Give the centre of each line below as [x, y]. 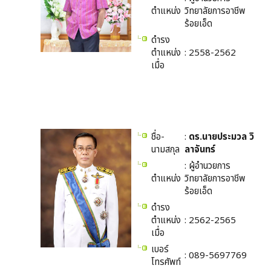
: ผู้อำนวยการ [207, 166]
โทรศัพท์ [166, 262]
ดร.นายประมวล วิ [221, 137]
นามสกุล [165, 150]
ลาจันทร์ [200, 150]
